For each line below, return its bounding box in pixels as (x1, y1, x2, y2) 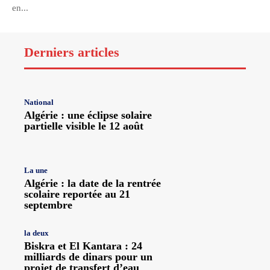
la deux (24, 228, 49, 238)
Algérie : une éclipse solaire (24, 108, 152, 121)
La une (24, 166, 48, 175)
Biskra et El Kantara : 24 (24, 240, 142, 253)
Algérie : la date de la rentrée (24, 177, 161, 190)
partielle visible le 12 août (24, 119, 143, 132)
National (24, 97, 54, 107)
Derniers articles (24, 44, 119, 60)
